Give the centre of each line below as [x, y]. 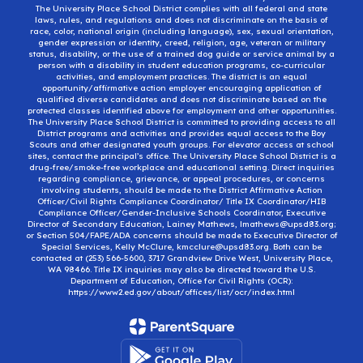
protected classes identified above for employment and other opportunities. [181, 110]
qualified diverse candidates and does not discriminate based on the [181, 99]
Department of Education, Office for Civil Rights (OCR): [181, 280]
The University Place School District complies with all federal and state [181, 8]
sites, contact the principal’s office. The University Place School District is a [181, 156]
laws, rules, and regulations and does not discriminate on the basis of [181, 19]
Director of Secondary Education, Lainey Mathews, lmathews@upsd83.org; [181, 224]
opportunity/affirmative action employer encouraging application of [181, 88]
